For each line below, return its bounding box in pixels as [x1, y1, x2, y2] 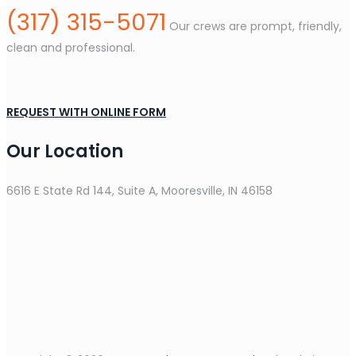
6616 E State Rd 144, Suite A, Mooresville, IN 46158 [6, 183, 273, 199]
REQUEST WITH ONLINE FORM [6, 104, 166, 120]
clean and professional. [6, 40, 135, 56]
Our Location [6, 139, 123, 164]
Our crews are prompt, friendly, [166, 18, 342, 34]
